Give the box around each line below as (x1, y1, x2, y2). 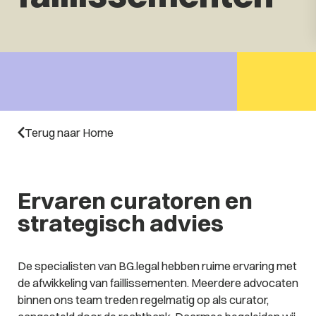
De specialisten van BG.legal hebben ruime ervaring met (17, 259, 297, 274)
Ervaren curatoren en (17, 186, 253, 215)
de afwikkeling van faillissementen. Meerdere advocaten (17, 276, 298, 291)
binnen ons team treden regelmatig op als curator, (17, 293, 269, 308)
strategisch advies (17, 209, 224, 238)
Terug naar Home (24, 125, 114, 140)
